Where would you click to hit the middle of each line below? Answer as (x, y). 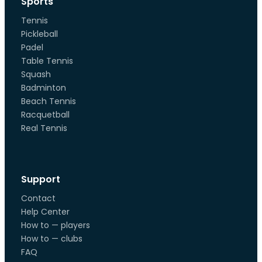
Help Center (45, 212)
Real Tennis (44, 128)
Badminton (44, 88)
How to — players (56, 225)
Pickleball (39, 34)
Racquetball (45, 115)
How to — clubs (52, 239)
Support (41, 179)
